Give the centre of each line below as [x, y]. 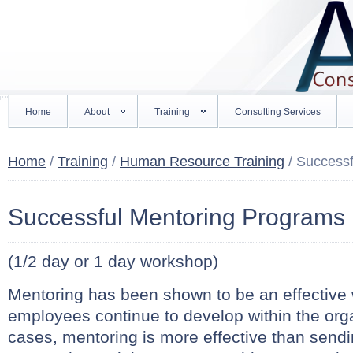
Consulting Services [278, 112]
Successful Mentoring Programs [176, 217]
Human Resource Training [202, 162]
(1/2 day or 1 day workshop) [113, 261]
